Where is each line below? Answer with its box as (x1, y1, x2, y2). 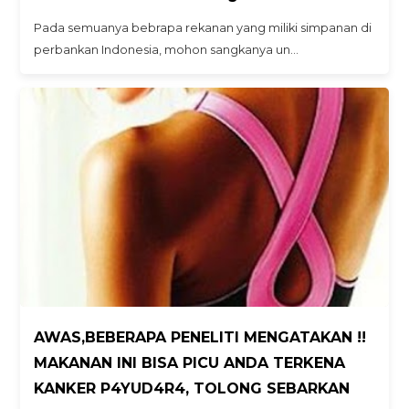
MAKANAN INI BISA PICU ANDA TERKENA (34, 353, 346, 372)
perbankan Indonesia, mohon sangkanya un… (34, 42, 299, 57)
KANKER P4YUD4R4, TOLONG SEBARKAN (34, 379, 351, 397)
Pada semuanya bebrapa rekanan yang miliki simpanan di (34, 20, 372, 35)
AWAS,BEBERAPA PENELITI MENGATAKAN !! (34, 328, 367, 346)
